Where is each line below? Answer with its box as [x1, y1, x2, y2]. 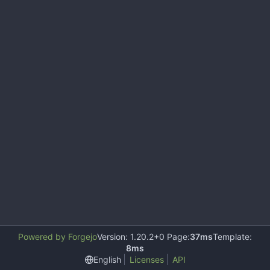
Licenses [129, 254, 164, 265]
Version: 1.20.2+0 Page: [97, 231, 190, 242]
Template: [213, 231, 252, 242]
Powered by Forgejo [18, 231, 97, 242]
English [93, 254, 121, 265]
